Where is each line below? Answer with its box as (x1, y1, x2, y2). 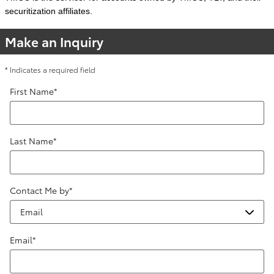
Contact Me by (10, 184, 69, 197)
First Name (10, 85, 54, 98)
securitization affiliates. (5, 6, 92, 17)
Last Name (10, 135, 53, 147)
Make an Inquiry (5, 32, 103, 51)
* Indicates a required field (5, 64, 95, 75)
